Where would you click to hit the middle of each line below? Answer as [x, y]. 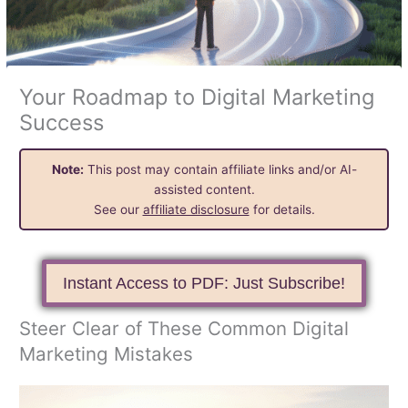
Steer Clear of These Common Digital [184, 328]
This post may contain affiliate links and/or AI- [220, 169]
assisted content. [204, 189]
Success [62, 122]
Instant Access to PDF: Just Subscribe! [204, 283]
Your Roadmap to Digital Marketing [197, 97]
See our [118, 209]
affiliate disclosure [196, 209]
